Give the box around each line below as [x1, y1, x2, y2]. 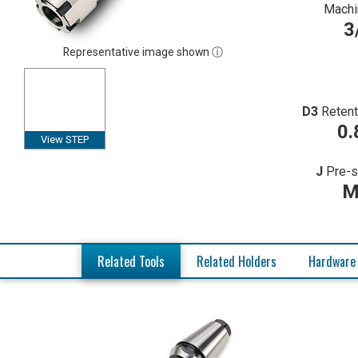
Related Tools [97, 252, 165, 272]
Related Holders [197, 252, 276, 272]
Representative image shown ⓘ [63, 46, 224, 59]
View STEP [41, 133, 89, 146]
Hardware [308, 252, 356, 272]
